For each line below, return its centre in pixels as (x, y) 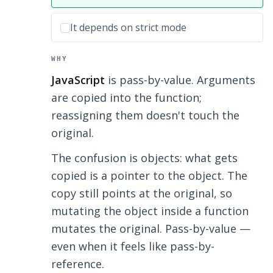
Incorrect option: (98, 27)
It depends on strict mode (128, 28)
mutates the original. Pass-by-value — (151, 229)
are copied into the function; (126, 98)
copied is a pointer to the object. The (149, 176)
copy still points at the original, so (142, 193)
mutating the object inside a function (150, 211)
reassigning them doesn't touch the (145, 115)
